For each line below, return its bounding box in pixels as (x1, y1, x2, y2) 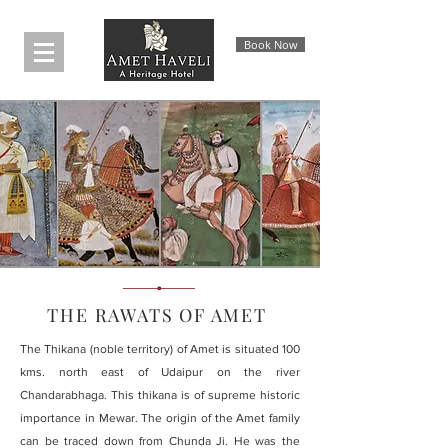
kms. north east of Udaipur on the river (20, 365, 300, 379)
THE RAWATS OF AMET (47, 303, 273, 327)
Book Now (243, 37, 298, 52)
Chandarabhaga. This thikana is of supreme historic (20, 388, 300, 402)
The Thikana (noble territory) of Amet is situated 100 (20, 342, 300, 356)
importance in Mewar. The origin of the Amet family (20, 411, 300, 425)
